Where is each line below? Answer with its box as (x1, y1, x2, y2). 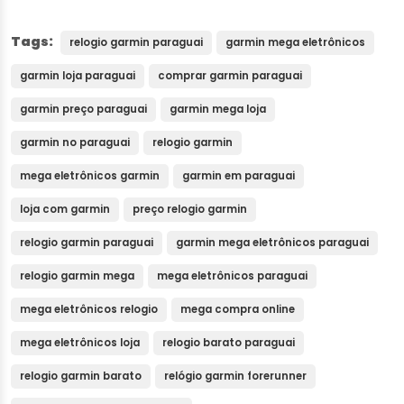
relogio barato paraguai (162, 335, 295, 351)
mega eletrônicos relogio (20, 302, 158, 317)
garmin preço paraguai (20, 102, 147, 117)
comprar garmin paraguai (158, 69, 302, 84)
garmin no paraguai (20, 135, 130, 151)
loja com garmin (20, 202, 110, 217)
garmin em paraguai (182, 169, 295, 184)
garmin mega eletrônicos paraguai (176, 235, 369, 251)
